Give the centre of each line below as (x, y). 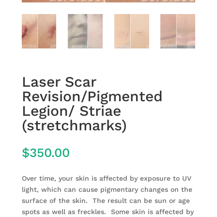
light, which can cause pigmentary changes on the (107, 190)
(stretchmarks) (74, 125)
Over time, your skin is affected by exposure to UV (106, 178)
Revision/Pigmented (92, 96)
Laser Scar (59, 82)
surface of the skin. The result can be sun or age (106, 201)
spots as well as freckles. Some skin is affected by (108, 212)
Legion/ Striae (71, 111)
